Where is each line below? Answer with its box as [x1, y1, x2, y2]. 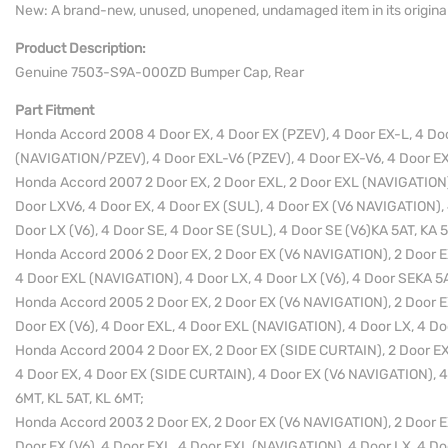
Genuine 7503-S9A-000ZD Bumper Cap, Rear [15, 64, 304, 81]
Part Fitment [15, 102, 94, 119]
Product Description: [15, 40, 146, 57]
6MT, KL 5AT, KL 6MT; [15, 390, 144, 407]
